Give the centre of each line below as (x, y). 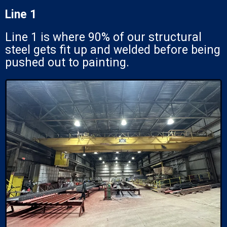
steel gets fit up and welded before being (113, 50)
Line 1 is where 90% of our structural (103, 37)
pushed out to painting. (67, 62)
